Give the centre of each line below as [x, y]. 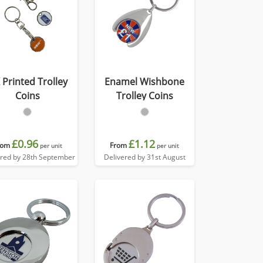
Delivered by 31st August [144, 157]
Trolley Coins [144, 96]
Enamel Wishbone [145, 82]
